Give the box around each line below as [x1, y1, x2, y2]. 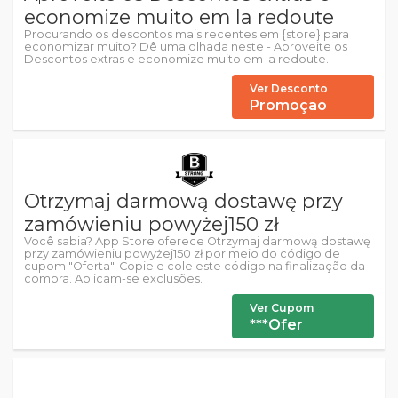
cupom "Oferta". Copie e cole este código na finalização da [24, 259, 365, 273]
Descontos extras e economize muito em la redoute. [24, 52, 329, 66]
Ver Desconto [250, 82, 328, 95]
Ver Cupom [250, 301, 314, 314]
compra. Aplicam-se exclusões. [24, 272, 203, 285]
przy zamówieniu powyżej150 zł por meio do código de [24, 247, 340, 260]
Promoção [250, 97, 327, 114]
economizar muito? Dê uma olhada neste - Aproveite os [24, 40, 347, 53]
